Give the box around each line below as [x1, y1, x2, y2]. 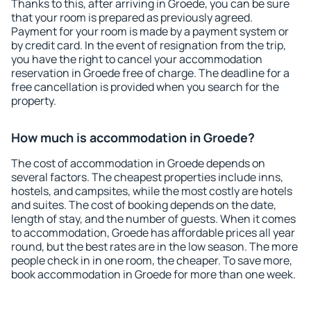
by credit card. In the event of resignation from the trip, [11, 37, 286, 53]
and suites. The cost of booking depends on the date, [11, 197, 276, 212]
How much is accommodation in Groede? [11, 129, 255, 146]
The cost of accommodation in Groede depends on [11, 155, 265, 171]
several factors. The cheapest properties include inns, [11, 169, 283, 185]
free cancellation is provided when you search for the [11, 79, 279, 94]
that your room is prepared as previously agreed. [11, 10, 253, 25]
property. [11, 93, 56, 108]
